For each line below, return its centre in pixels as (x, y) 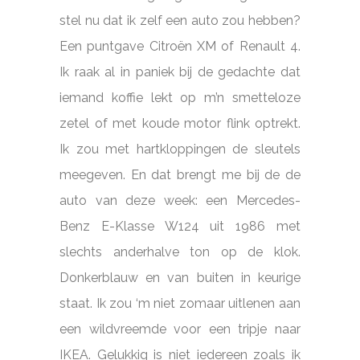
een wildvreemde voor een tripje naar (180, 329)
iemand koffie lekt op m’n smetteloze (180, 97)
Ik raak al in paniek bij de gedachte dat (180, 72)
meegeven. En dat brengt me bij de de (180, 174)
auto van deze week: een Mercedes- (180, 200)
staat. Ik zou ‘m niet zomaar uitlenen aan (180, 303)
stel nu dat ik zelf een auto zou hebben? (180, 20)
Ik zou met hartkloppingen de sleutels (180, 149)
